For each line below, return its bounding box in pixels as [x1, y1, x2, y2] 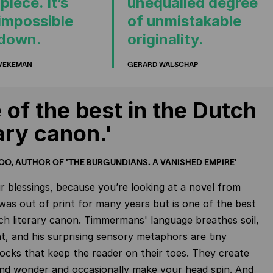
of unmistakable [127, 12, 241, 30]
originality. [127, 30, 204, 48]
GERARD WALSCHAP [127, 60, 198, 69]
